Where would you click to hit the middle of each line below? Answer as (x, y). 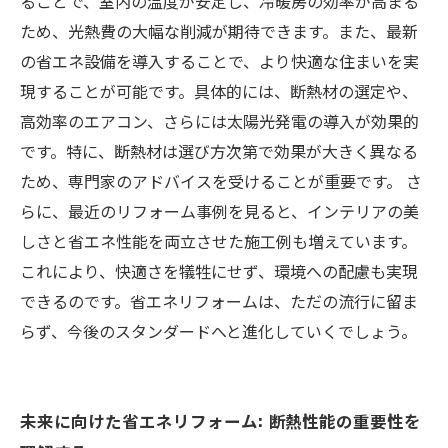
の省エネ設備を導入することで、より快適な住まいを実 (219, 61)
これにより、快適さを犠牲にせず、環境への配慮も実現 (219, 271)
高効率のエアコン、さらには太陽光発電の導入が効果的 (219, 121)
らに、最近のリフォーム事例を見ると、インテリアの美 (219, 211)
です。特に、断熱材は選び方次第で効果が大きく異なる (219, 151)
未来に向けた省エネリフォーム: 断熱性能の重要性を (221, 420)
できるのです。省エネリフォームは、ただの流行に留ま (219, 301)
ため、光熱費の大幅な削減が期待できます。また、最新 (219, 31)
